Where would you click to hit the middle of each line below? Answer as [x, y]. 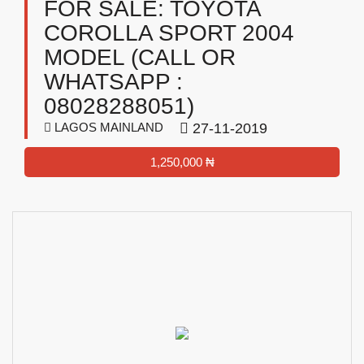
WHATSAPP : [113, 82]
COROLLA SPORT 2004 [169, 33]
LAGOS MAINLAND [107, 127]
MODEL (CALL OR [140, 57]
